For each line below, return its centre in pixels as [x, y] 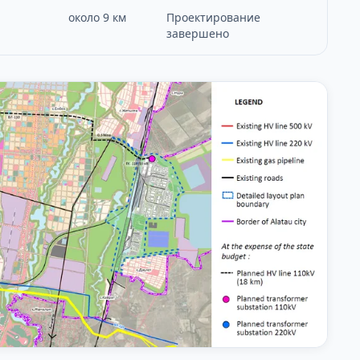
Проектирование [213, 17]
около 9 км [97, 17]
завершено [198, 33]
